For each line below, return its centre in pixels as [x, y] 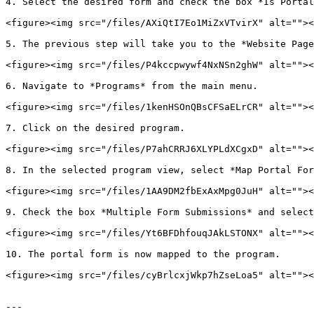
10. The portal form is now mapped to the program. [143, 254]
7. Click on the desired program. [95, 128]
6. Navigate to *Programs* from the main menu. [132, 86]
